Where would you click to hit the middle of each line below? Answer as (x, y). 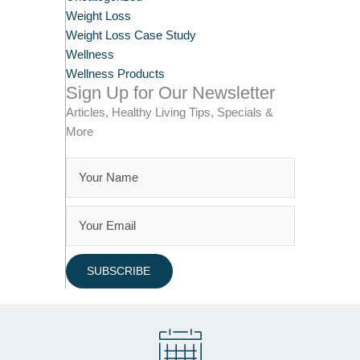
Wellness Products (115, 74)
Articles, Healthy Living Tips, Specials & (169, 112)
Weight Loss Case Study (131, 35)
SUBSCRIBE (118, 271)
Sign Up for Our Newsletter (170, 92)
